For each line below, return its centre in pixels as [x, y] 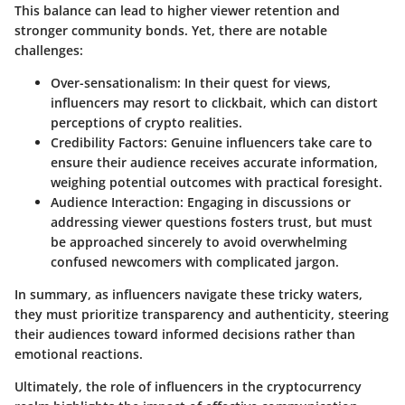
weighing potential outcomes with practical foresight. [217, 183]
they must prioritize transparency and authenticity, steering [202, 315]
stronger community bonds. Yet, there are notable [171, 31]
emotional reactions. [79, 354]
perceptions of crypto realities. [146, 123]
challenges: [49, 51]
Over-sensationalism [114, 83]
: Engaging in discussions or [265, 202]
